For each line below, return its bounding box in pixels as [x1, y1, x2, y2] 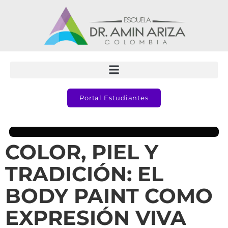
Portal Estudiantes [79, 93, 149, 102]
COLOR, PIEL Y [5, 139, 158, 164]
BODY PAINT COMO [5, 183, 213, 208]
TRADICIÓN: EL [5, 161, 163, 186]
